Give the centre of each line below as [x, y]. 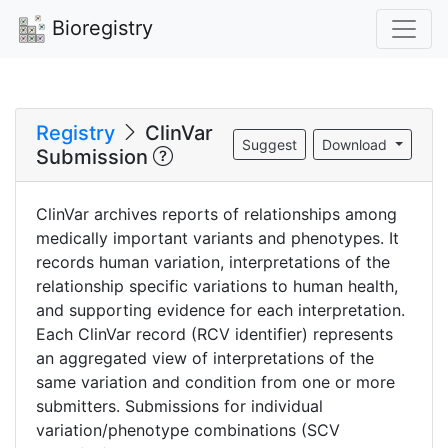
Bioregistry [99, 28]
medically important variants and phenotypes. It [217, 237]
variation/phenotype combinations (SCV [188, 429]
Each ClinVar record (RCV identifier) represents [214, 333]
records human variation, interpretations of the [213, 261]
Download [357, 145]
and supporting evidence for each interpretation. [220, 309]
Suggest [270, 145]
